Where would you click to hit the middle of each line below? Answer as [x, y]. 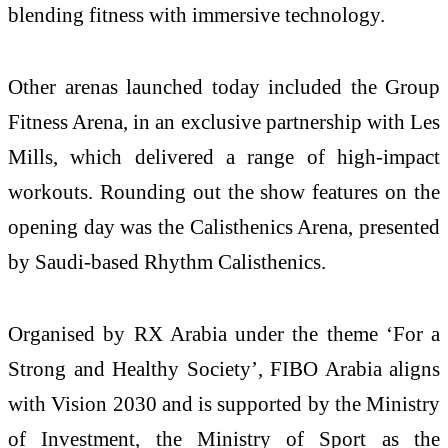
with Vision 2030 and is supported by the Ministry [224, 403]
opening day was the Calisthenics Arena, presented [224, 227]
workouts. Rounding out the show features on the [224, 192]
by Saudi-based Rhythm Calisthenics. [167, 262]
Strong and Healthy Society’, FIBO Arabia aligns [224, 368]
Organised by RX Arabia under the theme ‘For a [224, 333]
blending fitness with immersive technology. [196, 15]
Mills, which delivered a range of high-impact [224, 157]
